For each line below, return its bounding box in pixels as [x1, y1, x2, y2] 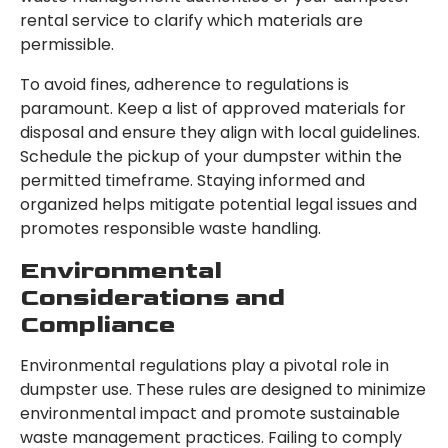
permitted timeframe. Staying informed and [20, 169, 365, 193]
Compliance [20, 310, 176, 340]
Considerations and [20, 283, 285, 313]
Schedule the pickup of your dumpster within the [20, 145, 402, 169]
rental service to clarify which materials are [20, 9, 363, 33]
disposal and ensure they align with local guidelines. [20, 121, 420, 145]
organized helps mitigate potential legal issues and [20, 193, 417, 217]
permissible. [20, 33, 114, 57]
